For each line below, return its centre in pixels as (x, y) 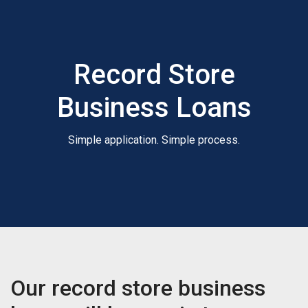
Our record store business (138, 288)
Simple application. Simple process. (154, 140)
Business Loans (154, 108)
